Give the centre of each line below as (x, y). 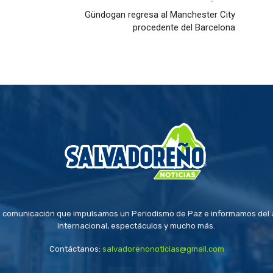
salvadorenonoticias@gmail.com (163, 249)
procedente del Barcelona (184, 28)
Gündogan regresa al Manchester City (160, 15)
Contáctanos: (76, 249)
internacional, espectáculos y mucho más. (136, 226)
